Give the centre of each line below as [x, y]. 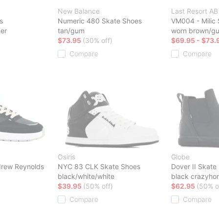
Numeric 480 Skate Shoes [100, 21]
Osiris [66, 156]
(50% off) [98, 186]
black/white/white [86, 176]
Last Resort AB [195, 11]
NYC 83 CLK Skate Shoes [99, 166]
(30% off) [98, 40]
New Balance [79, 11]
